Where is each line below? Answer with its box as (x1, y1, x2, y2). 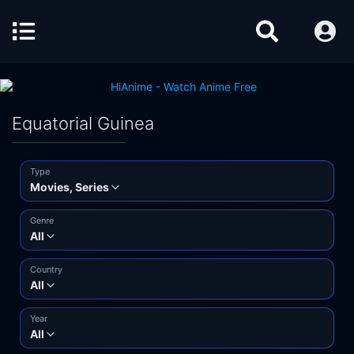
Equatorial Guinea (12, 113, 154, 134)
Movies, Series (30, 180, 109, 194)
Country (30, 264, 62, 275)
